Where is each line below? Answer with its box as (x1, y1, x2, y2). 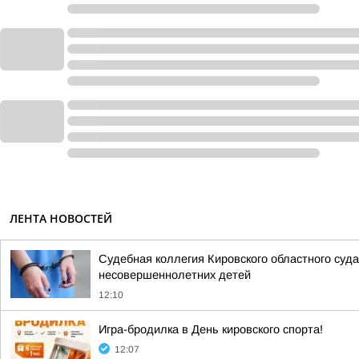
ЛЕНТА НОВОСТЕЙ (10, 211, 112, 226)
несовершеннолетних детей (99, 268, 251, 281)
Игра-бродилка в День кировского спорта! (99, 323, 323, 336)
